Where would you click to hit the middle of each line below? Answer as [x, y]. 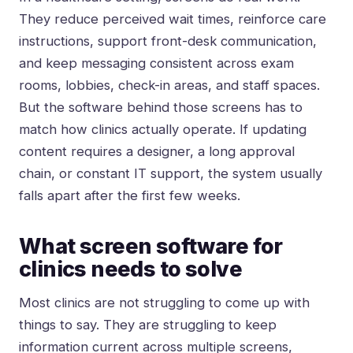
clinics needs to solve [130, 269]
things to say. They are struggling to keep [148, 325]
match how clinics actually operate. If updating [163, 130]
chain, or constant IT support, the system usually [171, 174]
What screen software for [151, 247]
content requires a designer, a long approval [157, 152]
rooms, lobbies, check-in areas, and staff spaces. [169, 85]
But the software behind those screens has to [161, 108]
